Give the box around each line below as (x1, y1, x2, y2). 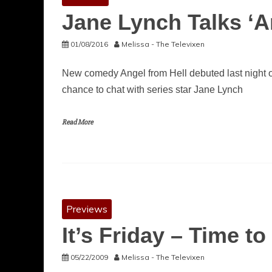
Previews (66, 203, 107, 215)
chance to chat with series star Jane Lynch (62, 84, 243, 95)
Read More (62, 118, 93, 127)
